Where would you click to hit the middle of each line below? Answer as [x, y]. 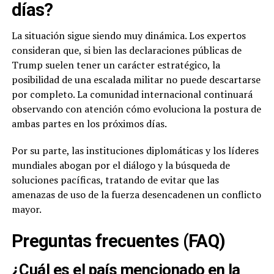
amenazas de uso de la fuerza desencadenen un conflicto [136, 194]
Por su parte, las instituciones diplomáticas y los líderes [135, 150]
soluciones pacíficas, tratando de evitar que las [115, 180]
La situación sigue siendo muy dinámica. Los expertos [128, 35]
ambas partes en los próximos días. [89, 124]
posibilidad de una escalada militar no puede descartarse [136, 80]
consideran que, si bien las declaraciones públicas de [126, 50]
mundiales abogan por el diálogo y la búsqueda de [120, 165]
